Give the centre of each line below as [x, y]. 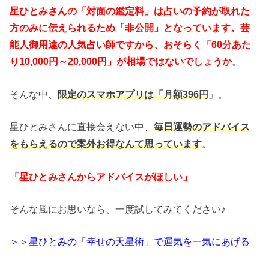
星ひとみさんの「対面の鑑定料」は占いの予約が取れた [130, 11]
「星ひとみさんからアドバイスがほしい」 [101, 176]
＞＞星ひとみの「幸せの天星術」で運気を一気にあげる [130, 242]
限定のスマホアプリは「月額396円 [133, 94]
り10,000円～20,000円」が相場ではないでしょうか [121, 62]
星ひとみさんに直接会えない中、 [82, 127]
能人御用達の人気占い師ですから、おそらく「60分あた [131, 45]
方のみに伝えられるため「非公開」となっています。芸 [130, 28]
